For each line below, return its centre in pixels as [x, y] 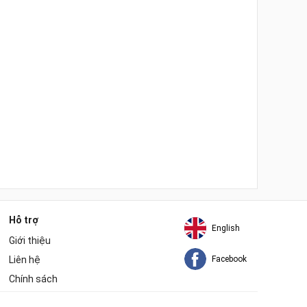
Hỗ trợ [24, 220]
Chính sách [33, 279]
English [226, 229]
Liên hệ [25, 260]
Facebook [229, 259]
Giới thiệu [30, 241]
